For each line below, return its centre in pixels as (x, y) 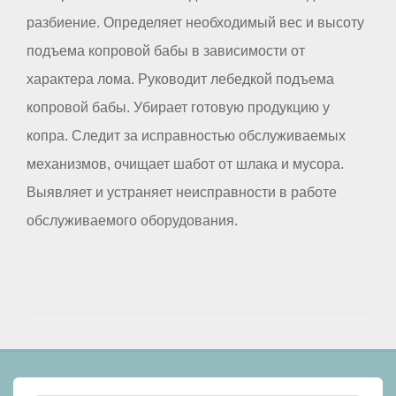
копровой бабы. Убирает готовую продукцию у (178, 107)
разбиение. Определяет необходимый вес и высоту (195, 22)
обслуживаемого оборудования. (132, 220)
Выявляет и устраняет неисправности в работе (182, 192)
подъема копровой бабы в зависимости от (166, 50)
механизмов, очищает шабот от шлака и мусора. (185, 164)
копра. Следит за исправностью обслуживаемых (186, 135)
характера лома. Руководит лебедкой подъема (180, 79)
